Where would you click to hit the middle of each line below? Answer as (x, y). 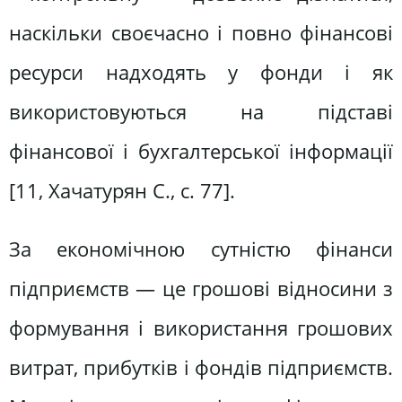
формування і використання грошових (201, 328)
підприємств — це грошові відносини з (201, 289)
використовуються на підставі (201, 112)
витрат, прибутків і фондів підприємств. (201, 368)
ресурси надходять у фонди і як (201, 73)
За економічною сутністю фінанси (201, 249)
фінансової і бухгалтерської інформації (201, 152)
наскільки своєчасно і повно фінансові (201, 33)
